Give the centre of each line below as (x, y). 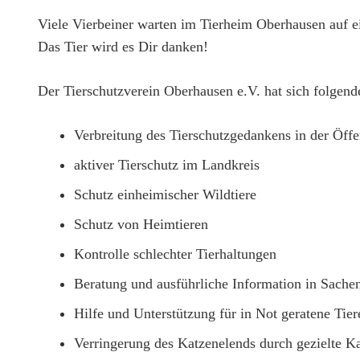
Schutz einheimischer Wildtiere (165, 195)
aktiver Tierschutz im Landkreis (167, 165)
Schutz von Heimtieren (141, 225)
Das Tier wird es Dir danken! (123, 47)
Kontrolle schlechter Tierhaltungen (175, 254)
